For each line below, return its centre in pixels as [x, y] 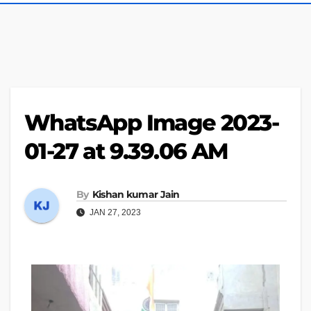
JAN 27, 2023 [114, 212]
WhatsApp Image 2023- [151, 123]
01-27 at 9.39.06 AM [126, 151]
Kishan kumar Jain [136, 194]
